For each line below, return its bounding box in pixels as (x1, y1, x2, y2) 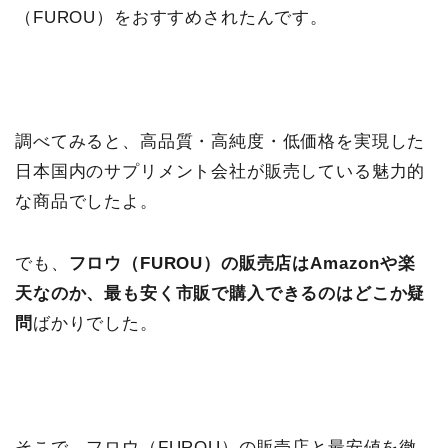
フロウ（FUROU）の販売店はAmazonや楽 (68, 254, 416, 273)
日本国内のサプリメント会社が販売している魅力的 (15, 162, 426, 181)
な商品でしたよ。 (15, 192, 158, 211)
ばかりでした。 (32, 314, 158, 333)
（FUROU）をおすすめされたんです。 (15, 8, 328, 27)
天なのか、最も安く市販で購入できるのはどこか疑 (15, 284, 426, 303)
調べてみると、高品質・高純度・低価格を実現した (15, 132, 426, 151)
